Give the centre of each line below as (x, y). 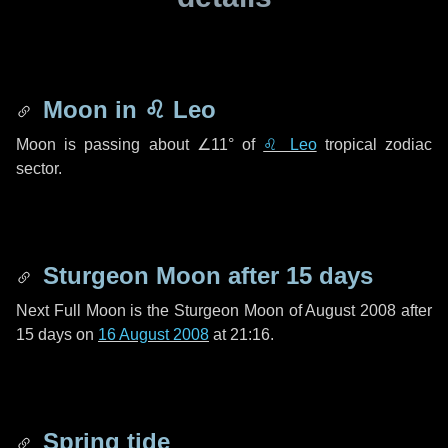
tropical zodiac (374, 144)
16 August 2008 (153, 334)
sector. (39, 168)
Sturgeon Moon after (161, 275)
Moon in (90, 109)
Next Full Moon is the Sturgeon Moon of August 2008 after (224, 310)
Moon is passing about (106, 144)
